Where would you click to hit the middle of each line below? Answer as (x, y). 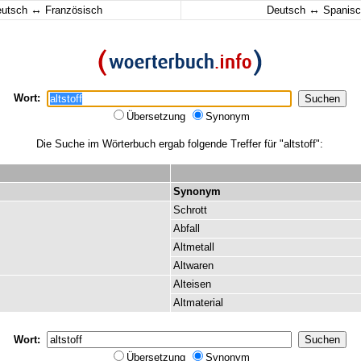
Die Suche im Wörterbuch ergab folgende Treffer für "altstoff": (180, 144)
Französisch (72, 10)
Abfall (187, 228)
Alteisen (192, 284)
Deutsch (287, 10)
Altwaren (193, 266)
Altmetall (194, 247)
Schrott (190, 210)
